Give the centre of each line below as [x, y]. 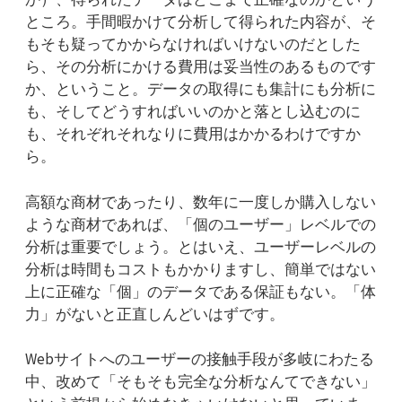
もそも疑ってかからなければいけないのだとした [193, 44]
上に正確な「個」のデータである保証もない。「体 [201, 291]
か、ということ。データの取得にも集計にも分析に [201, 89]
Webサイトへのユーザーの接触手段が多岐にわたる [200, 359]
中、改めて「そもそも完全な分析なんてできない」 [201, 382]
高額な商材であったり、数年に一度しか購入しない [201, 201]
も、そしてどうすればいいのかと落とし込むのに [193, 112]
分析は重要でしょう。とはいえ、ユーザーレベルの [201, 246]
